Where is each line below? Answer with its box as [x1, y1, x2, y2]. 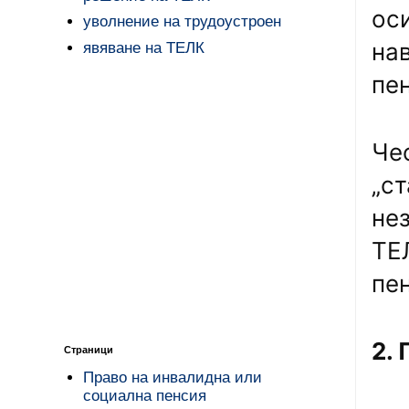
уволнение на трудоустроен [83, 13, 282, 31]
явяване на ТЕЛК [83, 38, 205, 57]
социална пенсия [83, 387, 207, 405]
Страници [64, 344, 113, 355]
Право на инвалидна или [83, 369, 263, 387]
